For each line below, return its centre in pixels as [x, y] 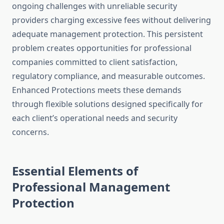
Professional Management [91, 187]
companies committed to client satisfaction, [95, 62]
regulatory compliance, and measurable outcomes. [108, 76]
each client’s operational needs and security [95, 118]
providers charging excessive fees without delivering [111, 20]
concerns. [30, 132]
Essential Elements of [75, 171]
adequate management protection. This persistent [107, 34]
